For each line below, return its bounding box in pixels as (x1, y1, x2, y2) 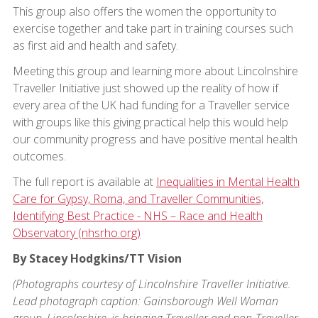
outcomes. (12, 148, 66, 165)
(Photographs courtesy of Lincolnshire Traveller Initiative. (12, 276, 291, 292)
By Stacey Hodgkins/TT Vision (12, 251, 182, 267)
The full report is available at (12, 174, 156, 190)
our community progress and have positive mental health (12, 131, 297, 148)
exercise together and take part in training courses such (12, 21, 293, 37)
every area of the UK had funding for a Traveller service (12, 97, 290, 114)
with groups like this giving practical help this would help (12, 114, 288, 131)
